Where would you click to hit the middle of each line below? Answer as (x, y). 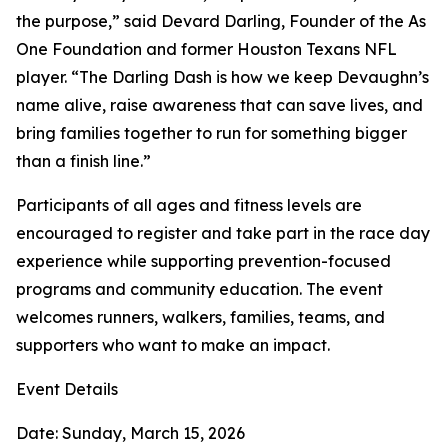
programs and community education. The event (199, 289)
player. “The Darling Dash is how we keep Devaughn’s (222, 77)
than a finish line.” (83, 161)
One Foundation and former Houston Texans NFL (206, 49)
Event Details (67, 389)
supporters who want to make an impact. (173, 345)
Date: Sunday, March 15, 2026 (130, 433)
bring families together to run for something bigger (211, 133)
